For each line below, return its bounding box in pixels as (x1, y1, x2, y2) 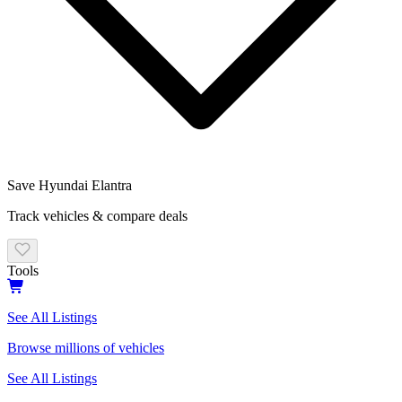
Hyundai (39, 178, 88, 194)
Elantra (92, 178, 132, 194)
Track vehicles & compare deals (7, 208, 188, 224)
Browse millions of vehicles (7, 340, 164, 356)
